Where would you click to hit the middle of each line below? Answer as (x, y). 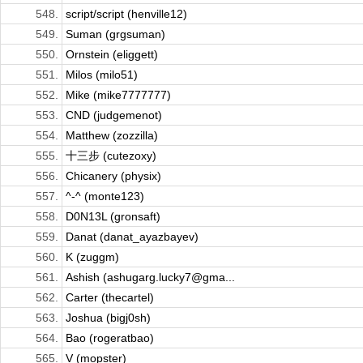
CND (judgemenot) (114, 115)
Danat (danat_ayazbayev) (132, 237)
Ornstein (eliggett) (112, 55)
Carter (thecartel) (110, 298)
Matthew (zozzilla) (112, 136)
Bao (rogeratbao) (110, 338)
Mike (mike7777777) (118, 95)
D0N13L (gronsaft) (113, 217)
